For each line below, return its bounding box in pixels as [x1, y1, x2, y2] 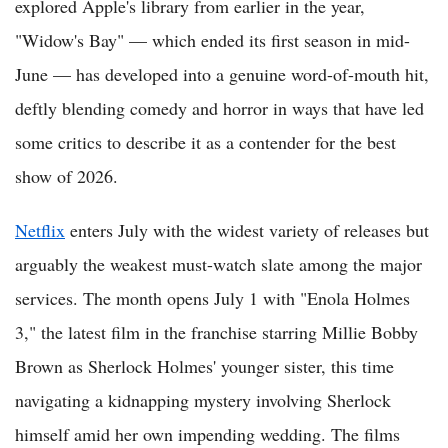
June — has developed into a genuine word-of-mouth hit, [15, 62, 429, 87]
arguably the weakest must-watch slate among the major [15, 252, 422, 277]
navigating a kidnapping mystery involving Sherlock [15, 388, 391, 413]
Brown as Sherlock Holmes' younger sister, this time [15, 354, 394, 379]
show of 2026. [15, 164, 118, 189]
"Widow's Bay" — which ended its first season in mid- [15, 28, 410, 53]
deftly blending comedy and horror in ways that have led [15, 96, 424, 121]
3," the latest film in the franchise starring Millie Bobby [15, 320, 418, 345]
